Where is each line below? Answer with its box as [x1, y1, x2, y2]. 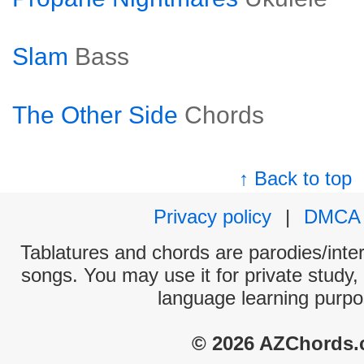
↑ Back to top [239, 167, 353, 189]
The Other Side [12, 102, 178, 128]
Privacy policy [154, 206, 271, 227]
